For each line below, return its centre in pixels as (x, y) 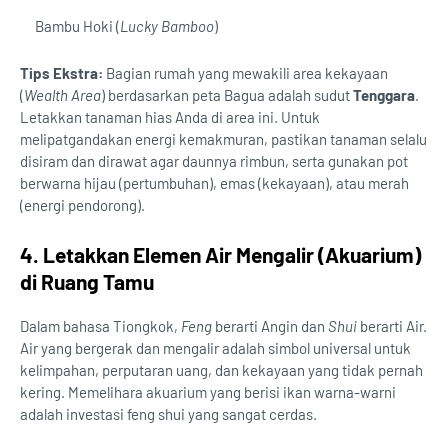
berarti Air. (392, 326)
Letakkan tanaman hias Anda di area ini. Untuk (170, 117)
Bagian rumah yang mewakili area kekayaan (245, 73)
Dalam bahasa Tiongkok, (100, 326)
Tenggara (384, 95)
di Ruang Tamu (87, 282)
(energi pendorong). (82, 205)
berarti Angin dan (270, 326)
